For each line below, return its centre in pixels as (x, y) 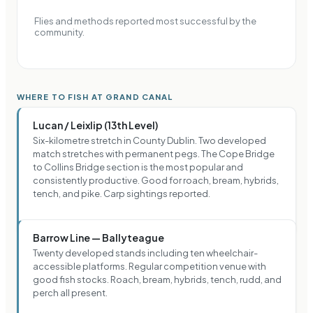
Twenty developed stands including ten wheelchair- (145, 253)
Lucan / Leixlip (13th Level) (95, 125)
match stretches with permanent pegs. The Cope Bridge (154, 153)
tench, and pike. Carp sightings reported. (122, 193)
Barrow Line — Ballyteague (99, 237)
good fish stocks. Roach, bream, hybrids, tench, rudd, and (157, 279)
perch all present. (70, 292)
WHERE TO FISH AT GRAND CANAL (95, 96)
